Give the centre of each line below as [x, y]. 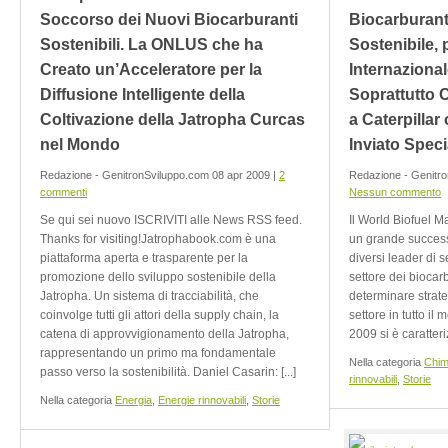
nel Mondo [80, 144]
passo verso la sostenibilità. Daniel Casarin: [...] [168, 372]
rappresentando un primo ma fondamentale [158, 353]
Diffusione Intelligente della [142, 94]
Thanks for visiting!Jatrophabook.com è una [158, 239]
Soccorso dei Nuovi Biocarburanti [169, 19]
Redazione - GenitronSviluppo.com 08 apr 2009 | [159, 175]
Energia [133, 400]
